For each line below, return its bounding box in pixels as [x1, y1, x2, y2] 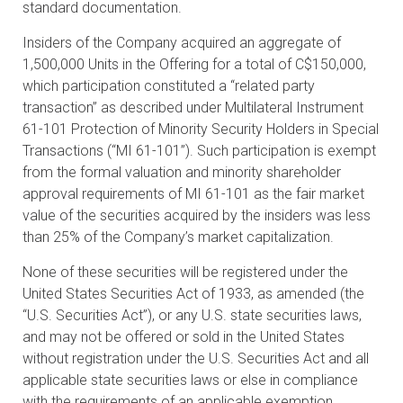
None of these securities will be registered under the [22, 264, 348, 281]
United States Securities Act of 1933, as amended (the [22, 285, 364, 302]
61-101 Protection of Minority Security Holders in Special [22, 121, 379, 138]
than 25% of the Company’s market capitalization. [22, 228, 334, 246]
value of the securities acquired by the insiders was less [22, 207, 371, 224]
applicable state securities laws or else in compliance [22, 372, 358, 389]
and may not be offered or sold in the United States [22, 328, 345, 345]
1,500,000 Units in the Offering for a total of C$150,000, [22, 56, 366, 73]
